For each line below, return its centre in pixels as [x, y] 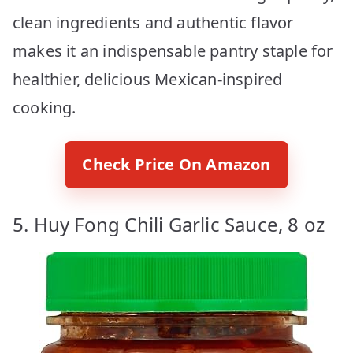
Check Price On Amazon [176, 164]
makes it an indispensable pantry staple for [173, 50]
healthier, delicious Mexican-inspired [148, 79]
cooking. [45, 107]
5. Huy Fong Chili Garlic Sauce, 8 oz [169, 224]
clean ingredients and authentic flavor [153, 22]
